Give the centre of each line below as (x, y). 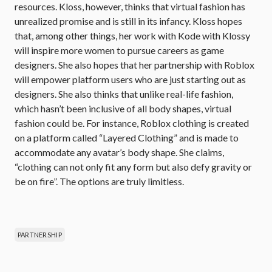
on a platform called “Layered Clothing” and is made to (127, 138)
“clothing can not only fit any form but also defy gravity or (133, 167)
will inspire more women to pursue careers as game (119, 50)
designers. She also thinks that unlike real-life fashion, (124, 94)
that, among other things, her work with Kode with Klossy (132, 36)
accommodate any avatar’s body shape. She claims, (119, 152)
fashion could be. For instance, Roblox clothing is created (132, 123)
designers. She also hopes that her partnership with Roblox (134, 65)
